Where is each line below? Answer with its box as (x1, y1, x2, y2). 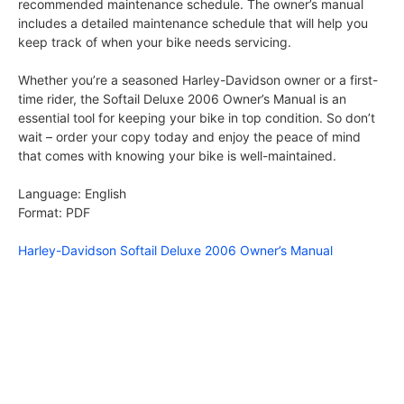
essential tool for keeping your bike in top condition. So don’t (18, 110, 375, 126)
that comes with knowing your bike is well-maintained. (18, 148, 336, 164)
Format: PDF (18, 205, 90, 221)
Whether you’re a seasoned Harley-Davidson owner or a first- (18, 72, 378, 88)
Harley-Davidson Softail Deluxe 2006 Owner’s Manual (18, 243, 333, 259)
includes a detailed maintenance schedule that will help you (18, 15, 368, 32)
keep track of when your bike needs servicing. (18, 34, 291, 50)
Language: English (18, 186, 126, 202)
